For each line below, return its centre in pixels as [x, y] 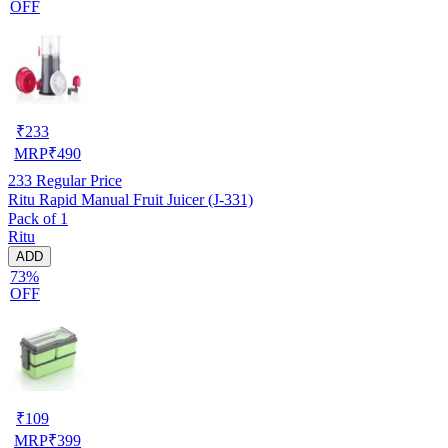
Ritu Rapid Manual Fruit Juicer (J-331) [130, 199]
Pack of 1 [38, 218]
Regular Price [77, 180]
